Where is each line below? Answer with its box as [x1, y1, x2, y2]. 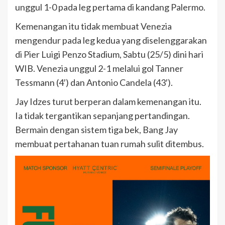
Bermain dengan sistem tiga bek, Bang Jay [15, 124, 178, 135]
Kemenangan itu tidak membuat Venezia [15, 20, 172, 32]
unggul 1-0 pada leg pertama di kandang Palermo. [15, 1, 205, 13]
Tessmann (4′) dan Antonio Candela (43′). [15, 76, 173, 88]
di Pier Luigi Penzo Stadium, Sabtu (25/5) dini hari [15, 48, 203, 60]
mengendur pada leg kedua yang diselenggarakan [15, 34, 207, 46]
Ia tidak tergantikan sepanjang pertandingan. [15, 109, 190, 121]
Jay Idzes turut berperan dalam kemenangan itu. [15, 95, 201, 107]
